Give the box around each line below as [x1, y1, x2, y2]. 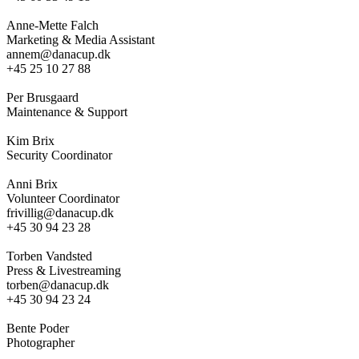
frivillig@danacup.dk [6, 205, 114, 220]
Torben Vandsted [6, 248, 92, 263]
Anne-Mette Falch [6, 18, 99, 32]
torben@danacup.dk [6, 277, 109, 292]
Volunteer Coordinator [6, 191, 119, 205]
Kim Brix [6, 133, 54, 147]
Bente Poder [6, 321, 69, 335]
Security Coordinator [6, 147, 112, 162]
